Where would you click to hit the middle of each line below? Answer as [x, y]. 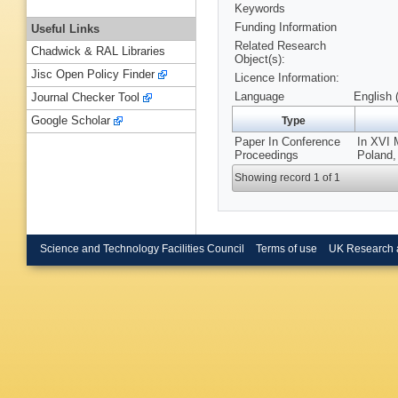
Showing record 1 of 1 [288, 178]
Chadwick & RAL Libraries [98, 52]
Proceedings [267, 155]
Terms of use [286, 248]
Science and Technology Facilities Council [142, 248]
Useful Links [65, 28]
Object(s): [260, 60]
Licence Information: [287, 78]
